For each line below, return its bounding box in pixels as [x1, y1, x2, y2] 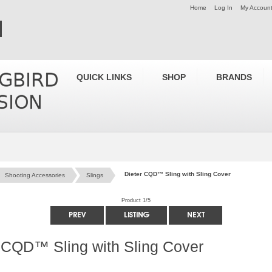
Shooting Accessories [5, 172, 65, 178]
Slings [86, 172, 103, 178]
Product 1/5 [121, 197, 151, 203]
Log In [214, 4, 233, 11]
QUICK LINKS [76, 72, 132, 82]
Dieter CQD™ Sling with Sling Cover [124, 171, 231, 177]
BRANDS [216, 72, 252, 82]
